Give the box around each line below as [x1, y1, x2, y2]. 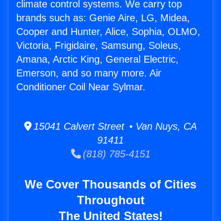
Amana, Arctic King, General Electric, [16, 54, 179, 65]
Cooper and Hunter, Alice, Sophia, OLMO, [16, 26, 200, 37]
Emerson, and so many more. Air [16, 68, 161, 79]
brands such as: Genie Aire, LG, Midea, [16, 12, 190, 24]
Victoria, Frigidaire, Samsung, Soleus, [16, 40, 181, 51]
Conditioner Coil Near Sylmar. [16, 81, 146, 93]
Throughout [76, 193, 145, 207]
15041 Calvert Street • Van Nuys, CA [32, 121, 197, 132]
